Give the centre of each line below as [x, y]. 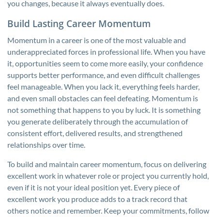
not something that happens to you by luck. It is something [104, 110]
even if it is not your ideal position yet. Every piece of [93, 187]
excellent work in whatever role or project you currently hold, [108, 176]
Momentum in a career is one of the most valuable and [97, 40]
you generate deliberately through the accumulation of [98, 121]
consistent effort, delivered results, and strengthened [95, 133]
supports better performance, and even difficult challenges [104, 75]
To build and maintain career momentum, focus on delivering [107, 164]
